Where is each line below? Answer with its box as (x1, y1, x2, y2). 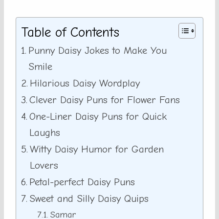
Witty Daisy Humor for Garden (30, 143, 164, 155)
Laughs (29, 127, 61, 139)
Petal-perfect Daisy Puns (29, 176, 135, 188)
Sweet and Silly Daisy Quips (29, 193, 149, 205)
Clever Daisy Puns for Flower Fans (29, 94, 180, 106)
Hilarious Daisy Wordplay (30, 77, 140, 89)
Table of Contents (21, 24, 119, 41)
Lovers (30, 159, 59, 172)
